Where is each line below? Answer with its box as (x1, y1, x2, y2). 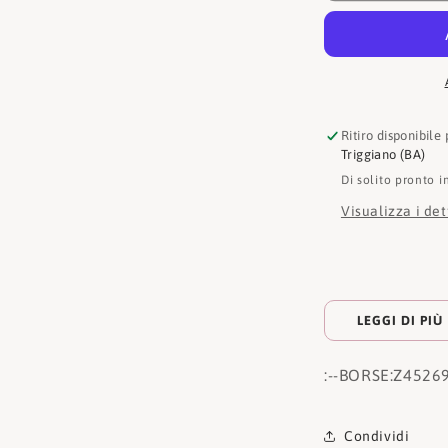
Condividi (344, 427, 410, 444)
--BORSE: (327, 366, 394, 384)
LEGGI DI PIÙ (357, 313, 443, 328)
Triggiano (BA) (340, 147, 426, 162)
